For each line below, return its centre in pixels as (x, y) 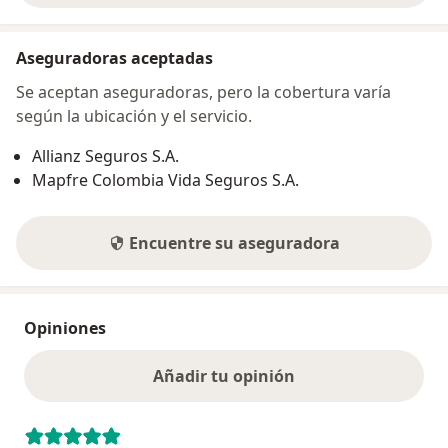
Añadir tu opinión (224, 376)
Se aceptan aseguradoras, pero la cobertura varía (203, 92)
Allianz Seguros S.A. (105, 156)
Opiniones (65, 328)
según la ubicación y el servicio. (134, 116)
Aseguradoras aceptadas (114, 58)
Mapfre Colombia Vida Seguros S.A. (165, 180)
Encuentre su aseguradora (234, 243)
